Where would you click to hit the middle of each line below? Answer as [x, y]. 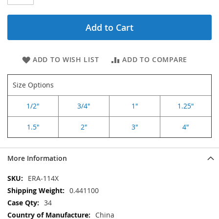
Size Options [33, 85]
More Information [37, 158]
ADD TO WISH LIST [66, 60]
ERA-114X [43, 178]
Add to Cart [109, 28]
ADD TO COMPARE [155, 60]
